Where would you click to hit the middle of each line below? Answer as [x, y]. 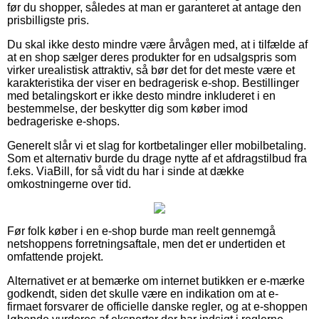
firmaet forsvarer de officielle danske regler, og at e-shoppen [157, 306]
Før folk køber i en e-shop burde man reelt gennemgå [141, 231]
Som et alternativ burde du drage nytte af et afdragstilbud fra [157, 158]
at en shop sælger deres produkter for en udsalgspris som [152, 57]
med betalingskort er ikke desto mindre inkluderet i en [141, 95]
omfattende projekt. [55, 256]
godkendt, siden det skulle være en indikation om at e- [143, 293]
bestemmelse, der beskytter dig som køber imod [127, 108]
